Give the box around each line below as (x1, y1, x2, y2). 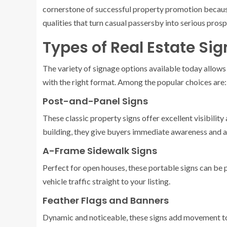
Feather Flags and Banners (43, 194, 169, 207)
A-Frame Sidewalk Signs (43, 144, 157, 157)
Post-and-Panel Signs (43, 94, 148, 107)
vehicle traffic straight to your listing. (43, 176, 170, 186)
